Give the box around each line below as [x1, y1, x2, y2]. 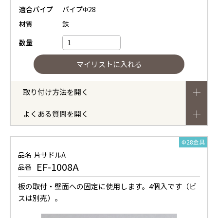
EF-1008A [36, 159, 79, 174]
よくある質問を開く [23, 108, 89, 119]
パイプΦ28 [62, 4, 96, 14]
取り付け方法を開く [23, 86, 89, 97]
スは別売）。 [18, 192, 62, 203]
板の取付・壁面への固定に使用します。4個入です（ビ [18, 181, 197, 191]
